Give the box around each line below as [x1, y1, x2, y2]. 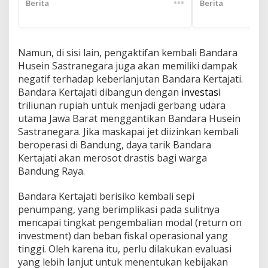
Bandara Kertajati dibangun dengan [18, 85, 181, 99]
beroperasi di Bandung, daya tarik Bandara [18, 138, 211, 151]
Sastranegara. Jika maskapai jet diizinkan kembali [18, 124, 239, 138]
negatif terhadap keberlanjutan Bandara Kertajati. [18, 72, 243, 86]
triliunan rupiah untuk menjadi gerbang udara [18, 98, 226, 112]
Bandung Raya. [18, 164, 85, 178]
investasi [181, 85, 221, 99]
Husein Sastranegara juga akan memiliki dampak [18, 59, 237, 72]
